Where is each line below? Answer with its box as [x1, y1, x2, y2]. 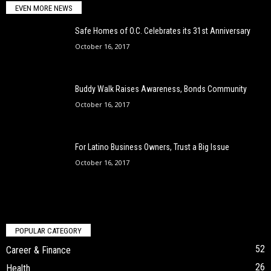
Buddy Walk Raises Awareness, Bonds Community [75, 84, 247, 94]
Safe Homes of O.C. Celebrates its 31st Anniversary [75, 26, 250, 36]
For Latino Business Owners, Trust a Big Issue [75, 142, 229, 152]
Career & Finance [6, 244, 71, 256]
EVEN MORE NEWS [15, 4, 73, 13]
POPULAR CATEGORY [15, 226, 82, 235]
